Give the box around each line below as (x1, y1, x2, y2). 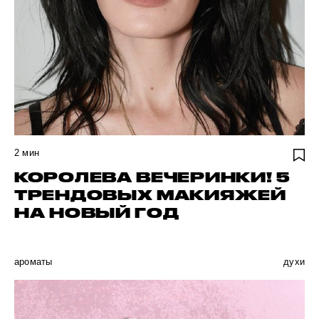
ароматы (14, 256, 53, 267)
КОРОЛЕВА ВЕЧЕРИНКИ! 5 (14, 169, 291, 185)
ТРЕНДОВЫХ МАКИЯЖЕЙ (14, 187, 286, 203)
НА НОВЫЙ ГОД (14, 205, 179, 221)
